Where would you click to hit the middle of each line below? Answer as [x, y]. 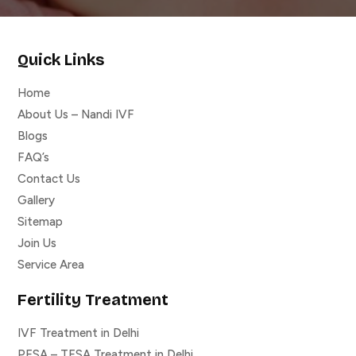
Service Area [51, 265]
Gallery [36, 201]
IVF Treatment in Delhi [78, 333]
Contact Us [49, 179]
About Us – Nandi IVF [76, 115]
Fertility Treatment [93, 300]
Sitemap [40, 222]
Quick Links [61, 60]
